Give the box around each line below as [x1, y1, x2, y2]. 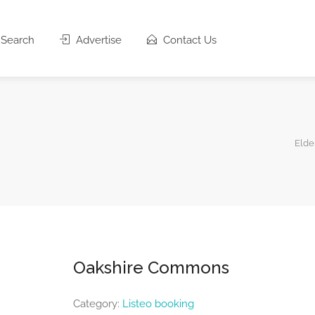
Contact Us [160, 34, 217, 46]
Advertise [72, 34, 122, 46]
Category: [72, 297, 122, 310]
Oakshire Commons [72, 257, 229, 278]
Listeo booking [122, 297, 194, 310]
